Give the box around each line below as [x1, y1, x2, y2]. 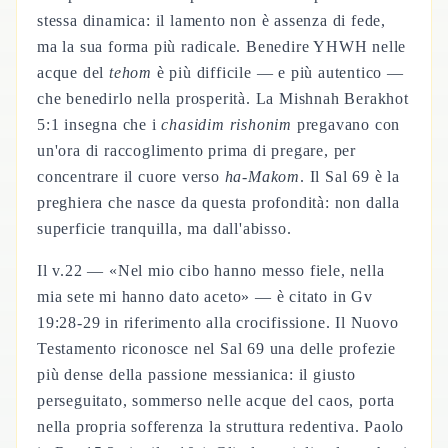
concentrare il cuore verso [37, 168, 225, 185]
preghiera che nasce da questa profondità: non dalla [37, 194, 400, 211]
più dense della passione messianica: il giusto [37, 366, 356, 383]
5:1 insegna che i [37, 116, 162, 133]
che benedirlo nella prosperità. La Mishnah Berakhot [37, 90, 409, 107]
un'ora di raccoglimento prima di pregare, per [37, 142, 356, 159]
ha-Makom [224, 168, 301, 185]
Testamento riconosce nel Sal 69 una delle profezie [37, 340, 396, 357]
